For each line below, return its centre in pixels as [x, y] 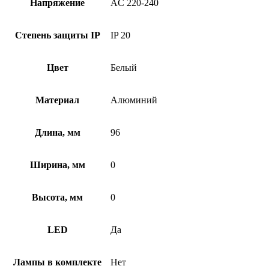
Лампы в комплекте [57, 262]
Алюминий [134, 100]
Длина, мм [57, 132]
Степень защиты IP [57, 35]
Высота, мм [57, 197]
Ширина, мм [57, 165]
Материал [57, 100]
